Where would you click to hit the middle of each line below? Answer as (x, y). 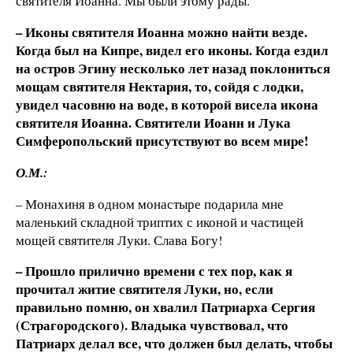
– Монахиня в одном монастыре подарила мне (150, 203)
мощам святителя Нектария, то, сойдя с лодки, (160, 86)
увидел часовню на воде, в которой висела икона (167, 104)
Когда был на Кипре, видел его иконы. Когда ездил (172, 50)
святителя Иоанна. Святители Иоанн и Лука (153, 122)
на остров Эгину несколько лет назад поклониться (173, 68)
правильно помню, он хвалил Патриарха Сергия (165, 307)
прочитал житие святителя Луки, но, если (145, 289)
